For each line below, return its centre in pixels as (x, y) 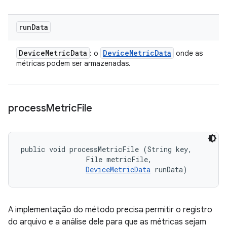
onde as (188, 53)
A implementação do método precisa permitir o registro (110, 210)
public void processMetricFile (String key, (108, 149)
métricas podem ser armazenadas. (73, 63)
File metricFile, (88, 159)
